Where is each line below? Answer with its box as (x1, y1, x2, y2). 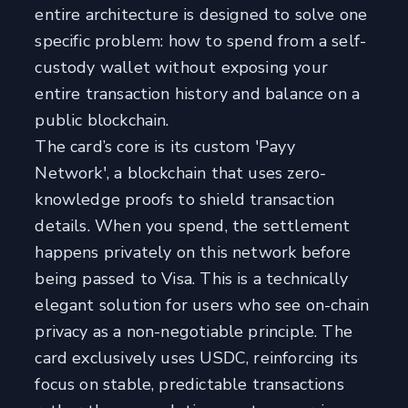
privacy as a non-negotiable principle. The (35, 321, 352, 343)
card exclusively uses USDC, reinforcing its (35, 347, 359, 370)
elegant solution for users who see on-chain (35, 294, 370, 317)
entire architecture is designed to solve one (35, 4, 368, 26)
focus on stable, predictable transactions (35, 373, 344, 396)
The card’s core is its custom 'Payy (35, 136, 295, 158)
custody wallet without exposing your (35, 56, 328, 79)
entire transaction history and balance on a (35, 83, 361, 106)
